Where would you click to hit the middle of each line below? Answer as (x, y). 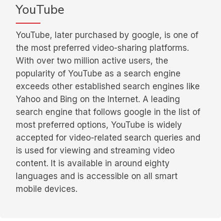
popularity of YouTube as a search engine (98, 74)
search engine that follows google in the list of (108, 112)
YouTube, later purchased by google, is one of (107, 35)
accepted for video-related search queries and (108, 138)
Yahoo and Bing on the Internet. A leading (98, 99)
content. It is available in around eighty (93, 164)
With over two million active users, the (92, 61)
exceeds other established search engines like (108, 87)
